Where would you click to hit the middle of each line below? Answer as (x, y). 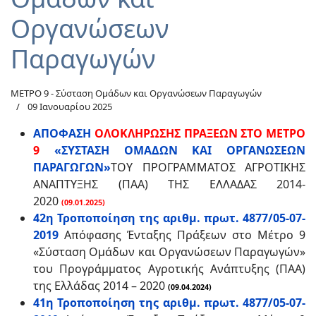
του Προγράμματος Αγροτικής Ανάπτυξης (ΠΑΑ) (169, 269)
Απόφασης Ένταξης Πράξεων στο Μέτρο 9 (182, 235)
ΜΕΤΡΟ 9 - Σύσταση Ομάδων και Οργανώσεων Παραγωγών (136, 93)
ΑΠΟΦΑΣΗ (62, 133)
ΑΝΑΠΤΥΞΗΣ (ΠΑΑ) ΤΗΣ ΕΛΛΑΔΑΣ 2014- (169, 184)
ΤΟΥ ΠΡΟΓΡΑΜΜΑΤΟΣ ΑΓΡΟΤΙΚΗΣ (208, 167)
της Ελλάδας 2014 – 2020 (101, 286)
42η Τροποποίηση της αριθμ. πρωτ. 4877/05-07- (169, 218)
